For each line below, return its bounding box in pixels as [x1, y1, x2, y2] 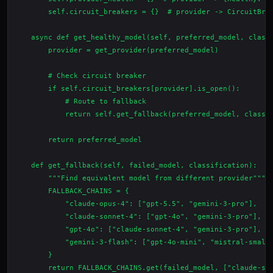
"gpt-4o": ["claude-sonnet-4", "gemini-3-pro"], [14, 225, 261, 233]
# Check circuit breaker [14, 72, 146, 80]
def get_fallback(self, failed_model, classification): [14, 161, 257, 169]
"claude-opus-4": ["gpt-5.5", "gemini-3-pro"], [14, 200, 257, 208]
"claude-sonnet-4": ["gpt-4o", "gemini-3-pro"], [14, 213, 261, 221]
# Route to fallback [14, 97, 146, 105]
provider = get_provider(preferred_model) [14, 46, 219, 54]
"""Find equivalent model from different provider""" [14, 174, 266, 182]
